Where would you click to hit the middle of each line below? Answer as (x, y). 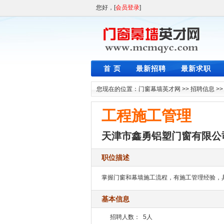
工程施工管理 (146, 116)
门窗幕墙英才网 (159, 89)
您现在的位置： (117, 89)
